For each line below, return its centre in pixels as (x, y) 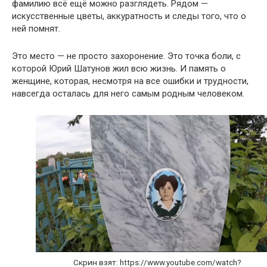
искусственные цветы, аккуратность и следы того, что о (129, 16)
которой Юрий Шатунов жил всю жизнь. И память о (119, 69)
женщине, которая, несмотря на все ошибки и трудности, (130, 81)
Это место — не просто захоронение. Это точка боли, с (126, 56)
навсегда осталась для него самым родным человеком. (128, 94)
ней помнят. (36, 29)
